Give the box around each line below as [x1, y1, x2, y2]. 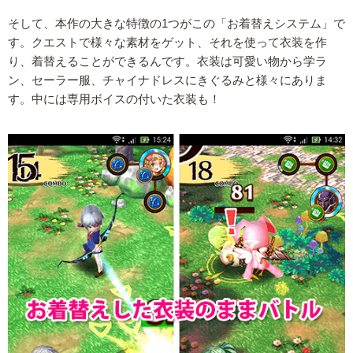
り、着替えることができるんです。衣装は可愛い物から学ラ [8, 55, 327, 69]
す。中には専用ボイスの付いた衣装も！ [8, 93, 221, 106]
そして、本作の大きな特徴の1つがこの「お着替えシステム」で [8, 17, 345, 31]
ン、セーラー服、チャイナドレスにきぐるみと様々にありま [8, 74, 327, 87]
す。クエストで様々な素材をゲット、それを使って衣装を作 [8, 36, 327, 50]
